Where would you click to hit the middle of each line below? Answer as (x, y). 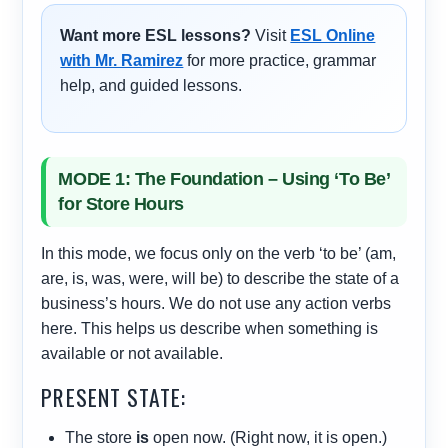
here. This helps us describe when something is (210, 329)
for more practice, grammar (280, 61)
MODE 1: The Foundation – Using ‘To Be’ (224, 179)
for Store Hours (121, 204)
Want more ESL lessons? (156, 36)
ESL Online (333, 36)
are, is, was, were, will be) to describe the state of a (220, 279)
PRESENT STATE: (114, 397)
